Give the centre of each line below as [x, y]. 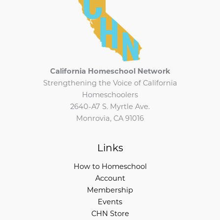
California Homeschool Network [110, 72]
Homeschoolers [110, 96]
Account [110, 179]
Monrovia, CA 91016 [110, 119]
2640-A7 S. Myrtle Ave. [110, 108]
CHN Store [110, 214]
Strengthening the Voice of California [110, 84]
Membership [110, 191]
